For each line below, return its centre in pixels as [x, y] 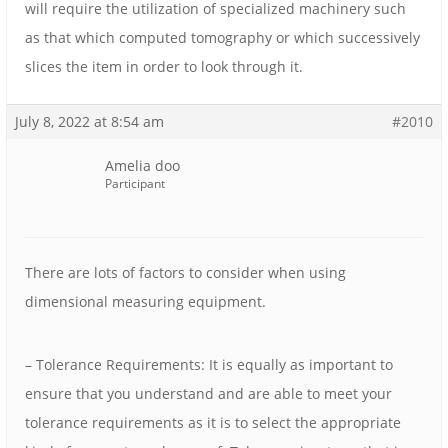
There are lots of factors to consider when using [185, 273]
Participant [135, 184]
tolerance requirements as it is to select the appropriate [213, 423]
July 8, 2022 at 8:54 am [89, 122]
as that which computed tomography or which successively [222, 38]
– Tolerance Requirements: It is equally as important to [209, 365]
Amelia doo [142, 166]
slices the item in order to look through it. [164, 67]
